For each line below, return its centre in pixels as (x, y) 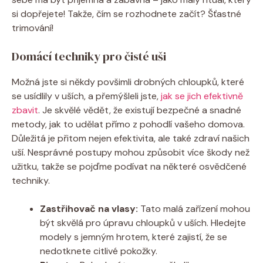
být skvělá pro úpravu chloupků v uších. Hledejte (143, 222)
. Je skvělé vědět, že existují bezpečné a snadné (140, 110)
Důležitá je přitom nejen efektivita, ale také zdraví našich (131, 138)
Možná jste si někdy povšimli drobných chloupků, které (128, 82)
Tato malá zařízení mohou (194, 208)
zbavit (25, 110)
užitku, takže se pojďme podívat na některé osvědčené (129, 166)
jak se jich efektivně (202, 96)
